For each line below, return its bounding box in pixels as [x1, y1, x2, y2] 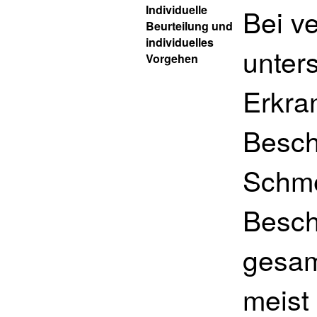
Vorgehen [146, 50, 198, 67]
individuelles [146, 34, 214, 50]
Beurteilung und [146, 18, 233, 34]
